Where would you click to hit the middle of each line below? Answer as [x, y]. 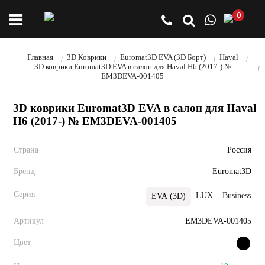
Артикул [29, 221]
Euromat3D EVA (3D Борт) [163, 57]
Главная [40, 57]
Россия [239, 150]
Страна [26, 150]
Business [237, 195]
